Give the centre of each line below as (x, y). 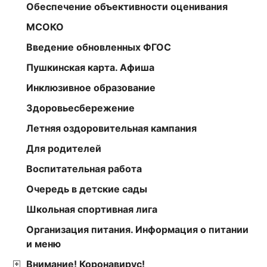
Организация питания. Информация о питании (137, 229)
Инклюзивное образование (91, 87)
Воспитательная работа (84, 168)
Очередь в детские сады (87, 189)
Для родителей (64, 148)
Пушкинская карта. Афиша (90, 67)
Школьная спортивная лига (92, 209)
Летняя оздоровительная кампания (111, 128)
